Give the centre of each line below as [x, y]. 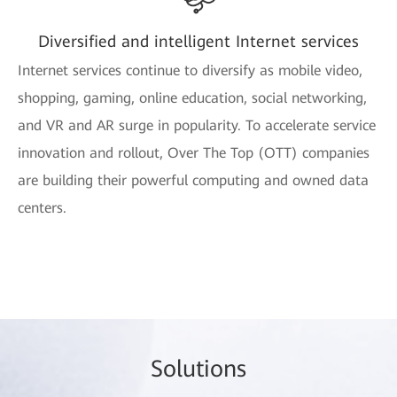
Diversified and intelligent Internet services [198, 42]
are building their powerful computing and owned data [193, 181]
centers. [42, 208]
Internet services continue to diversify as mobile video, [190, 71]
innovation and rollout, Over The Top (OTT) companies [194, 153]
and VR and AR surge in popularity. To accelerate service [197, 126]
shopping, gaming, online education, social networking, [192, 98]
